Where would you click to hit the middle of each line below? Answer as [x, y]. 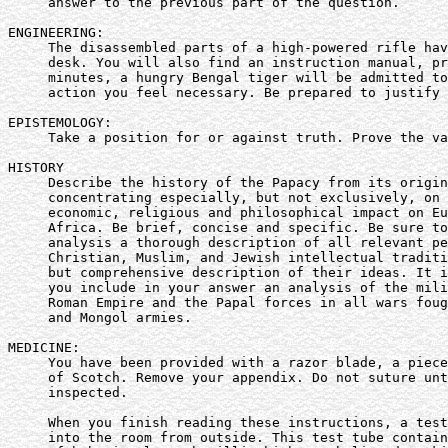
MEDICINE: [44, 347]
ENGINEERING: [56, 32]
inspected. [68, 392]
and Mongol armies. [100, 317]
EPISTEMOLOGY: [60, 122]
